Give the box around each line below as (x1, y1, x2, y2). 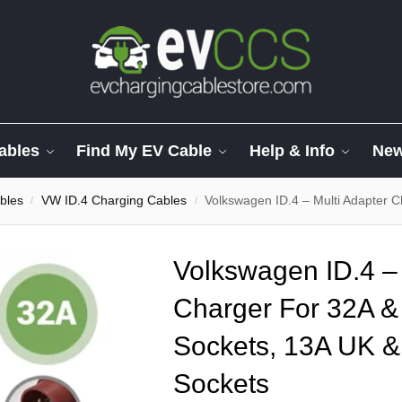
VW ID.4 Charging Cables (41, 194, 188, 207)
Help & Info (249, 142, 336, 160)
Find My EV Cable (76, 142, 213, 160)
